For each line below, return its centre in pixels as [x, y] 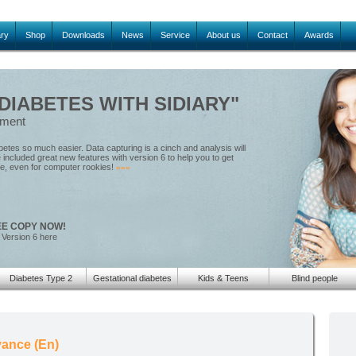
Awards [319, 35]
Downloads [83, 35]
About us [224, 35]
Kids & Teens [223, 278]
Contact [273, 35]
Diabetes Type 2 [41, 278]
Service [175, 35]
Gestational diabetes [132, 278]
